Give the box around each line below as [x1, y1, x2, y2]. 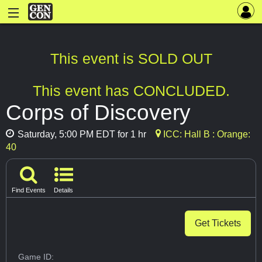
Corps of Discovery [6, 100, 191, 125]
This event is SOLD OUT [50, 50, 212, 67]
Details [54, 186, 73, 194]
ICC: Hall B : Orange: [161, 129, 250, 140]
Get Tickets [195, 218, 241, 228]
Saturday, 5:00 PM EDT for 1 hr [15, 129, 146, 140]
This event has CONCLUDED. [32, 82, 230, 99]
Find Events [12, 186, 46, 194]
